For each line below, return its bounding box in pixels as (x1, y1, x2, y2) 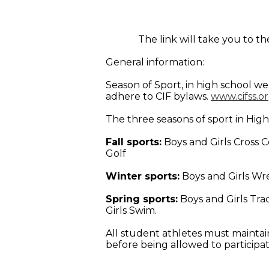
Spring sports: (106, 193, 178, 205)
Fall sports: (106, 136, 162, 148)
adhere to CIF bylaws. (106, 91, 211, 103)
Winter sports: (106, 171, 180, 183)
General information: (106, 56, 204, 68)
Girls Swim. (106, 205, 157, 217)
